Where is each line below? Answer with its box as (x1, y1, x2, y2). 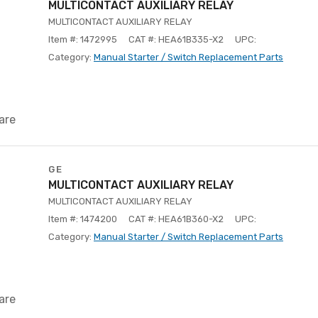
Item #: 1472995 (48, 34, 117, 45)
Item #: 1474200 (48, 214, 117, 224)
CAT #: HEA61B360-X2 (128, 214, 224, 224)
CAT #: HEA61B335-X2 (128, 34, 224, 45)
